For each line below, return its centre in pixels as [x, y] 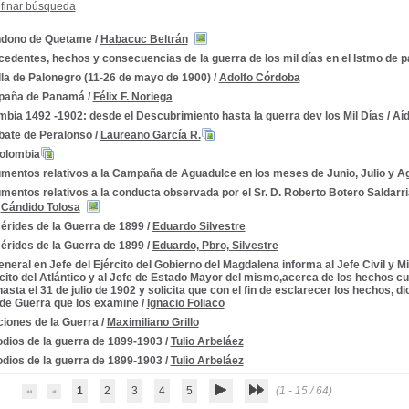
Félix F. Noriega [132, 97]
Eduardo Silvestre [199, 226]
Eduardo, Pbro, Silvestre [215, 246]
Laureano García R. [150, 135]
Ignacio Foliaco [185, 303]
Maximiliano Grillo [152, 322]
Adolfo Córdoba [259, 78]
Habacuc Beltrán [144, 39]
